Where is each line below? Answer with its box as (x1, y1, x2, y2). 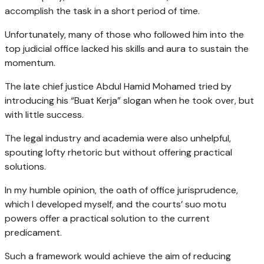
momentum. (5, 56, 55, 69)
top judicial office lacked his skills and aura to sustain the (5, 42, 249, 55)
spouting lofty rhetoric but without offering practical (5, 146, 232, 159)
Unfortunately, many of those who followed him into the (5, 28, 244, 41)
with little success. (5, 108, 84, 121)
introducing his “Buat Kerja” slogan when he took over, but (5, 94, 254, 107)
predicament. (5, 226, 62, 239)
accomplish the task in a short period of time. (5, 4, 200, 17)
